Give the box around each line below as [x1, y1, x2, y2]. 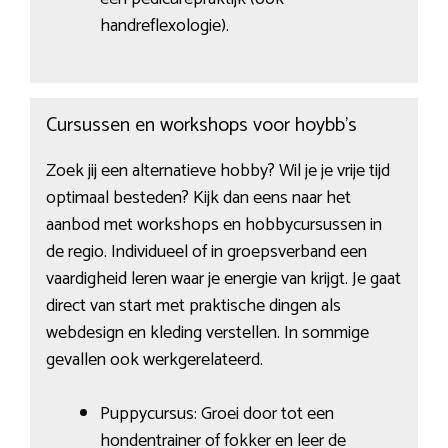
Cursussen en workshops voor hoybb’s [45, 108, 357, 142]
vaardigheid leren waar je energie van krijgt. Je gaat [45, 263, 401, 294]
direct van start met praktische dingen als [45, 290, 341, 321]
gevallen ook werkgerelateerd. [45, 344, 263, 375]
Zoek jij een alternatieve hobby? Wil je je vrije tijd [45, 155, 390, 186]
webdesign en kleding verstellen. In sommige [45, 317, 369, 348]
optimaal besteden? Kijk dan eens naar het [45, 182, 351, 213]
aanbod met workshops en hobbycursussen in [45, 209, 382, 240]
